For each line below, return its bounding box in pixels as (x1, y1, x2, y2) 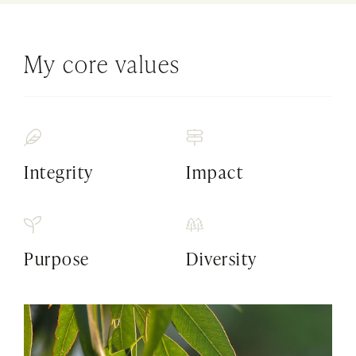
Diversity (186, 246, 257, 272)
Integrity (24, 159, 94, 184)
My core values (24, 47, 180, 81)
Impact (186, 159, 243, 184)
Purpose (24, 246, 90, 272)
